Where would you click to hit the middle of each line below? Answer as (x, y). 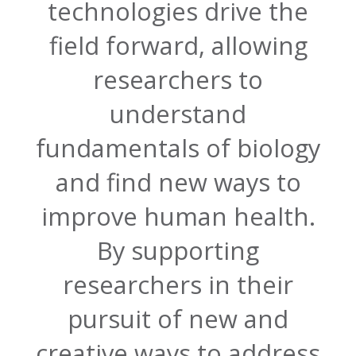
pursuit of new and (178, 319)
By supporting (178, 251)
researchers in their (178, 285)
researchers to (178, 80)
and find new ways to (178, 182)
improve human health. (178, 217)
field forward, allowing (178, 46)
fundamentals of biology (178, 148)
